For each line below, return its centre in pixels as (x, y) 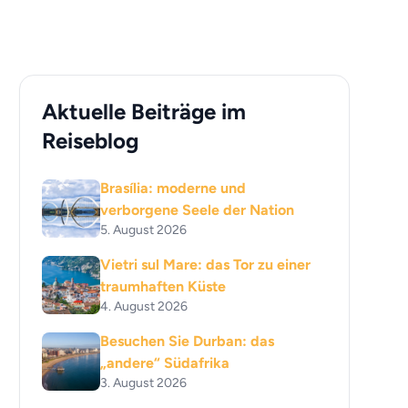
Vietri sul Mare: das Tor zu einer (206, 265)
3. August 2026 (144, 383)
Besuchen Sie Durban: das (188, 341)
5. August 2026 (144, 230)
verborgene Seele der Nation (198, 210)
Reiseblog (91, 141)
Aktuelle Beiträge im (144, 112)
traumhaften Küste (163, 286)
